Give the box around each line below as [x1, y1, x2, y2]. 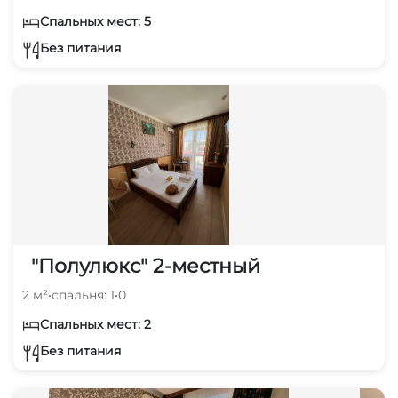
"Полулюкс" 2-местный [31, 253, 260, 278]
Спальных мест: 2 [40, 315, 151, 332]
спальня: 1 [52, 286, 115, 303]
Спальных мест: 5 [40, 12, 151, 29]
